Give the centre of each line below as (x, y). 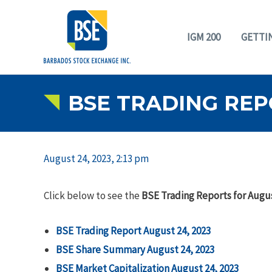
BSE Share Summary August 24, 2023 (135, 249)
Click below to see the (93, 195)
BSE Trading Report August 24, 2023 (133, 230)
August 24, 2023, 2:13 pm (96, 158)
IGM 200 (204, 37)
